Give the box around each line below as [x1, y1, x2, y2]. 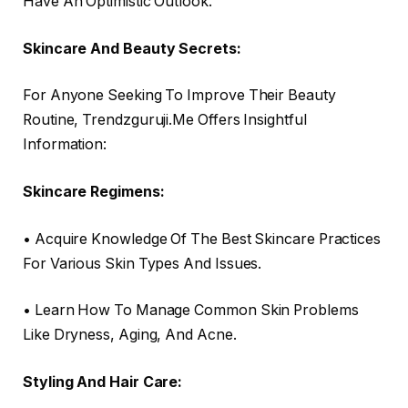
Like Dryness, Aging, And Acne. [23, 326, 237, 344]
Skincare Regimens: [23, 183, 165, 201]
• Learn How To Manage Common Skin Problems [23, 301, 359, 320]
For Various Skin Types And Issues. [23, 254, 262, 272]
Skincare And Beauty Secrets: [23, 39, 241, 57]
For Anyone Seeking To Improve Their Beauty [23, 87, 336, 105]
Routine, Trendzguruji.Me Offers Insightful [23, 111, 307, 129]
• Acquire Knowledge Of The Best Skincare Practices [23, 229, 382, 248]
